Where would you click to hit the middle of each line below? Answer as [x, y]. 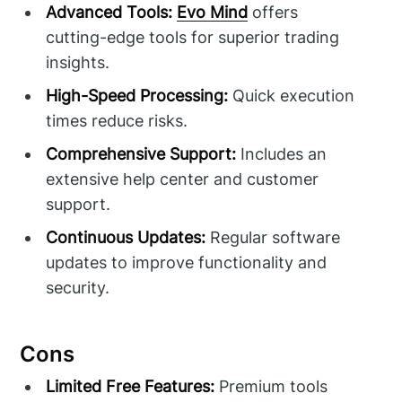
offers [273, 12]
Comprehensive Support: [141, 153]
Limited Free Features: [131, 386]
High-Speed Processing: [137, 95]
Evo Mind [213, 12]
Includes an [282, 153]
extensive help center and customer [183, 179]
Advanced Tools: [109, 12]
